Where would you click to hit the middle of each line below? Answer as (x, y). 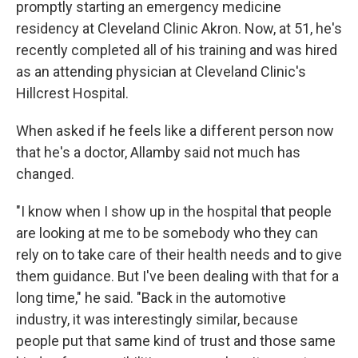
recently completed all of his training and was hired (177, 50)
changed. (45, 173)
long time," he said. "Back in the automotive (151, 297)
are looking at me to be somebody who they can (167, 233)
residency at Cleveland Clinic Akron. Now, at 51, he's (179, 28)
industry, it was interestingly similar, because (157, 319)
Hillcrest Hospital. (72, 93)
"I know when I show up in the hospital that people (174, 211)
